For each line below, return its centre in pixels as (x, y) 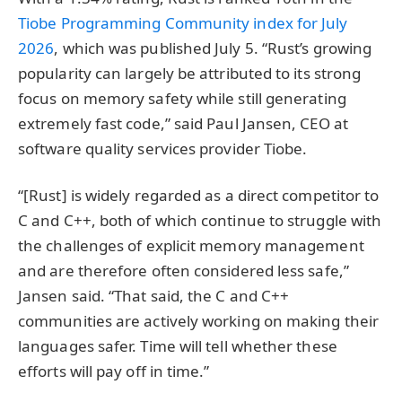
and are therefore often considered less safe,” (184, 271)
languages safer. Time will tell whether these (178, 346)
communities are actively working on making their (199, 321)
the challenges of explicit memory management (191, 246)
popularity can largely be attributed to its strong (190, 74)
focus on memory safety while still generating (182, 99)
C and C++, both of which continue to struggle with (200, 221)
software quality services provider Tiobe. (163, 149)
